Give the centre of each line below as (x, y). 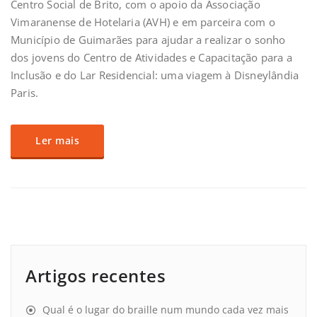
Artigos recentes (96, 276)
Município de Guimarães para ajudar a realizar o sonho (148, 40)
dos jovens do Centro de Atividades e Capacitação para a (152, 58)
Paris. (25, 93)
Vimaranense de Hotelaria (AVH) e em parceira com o (143, 22)
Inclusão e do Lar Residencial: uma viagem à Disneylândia (155, 75)
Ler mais (57, 141)
